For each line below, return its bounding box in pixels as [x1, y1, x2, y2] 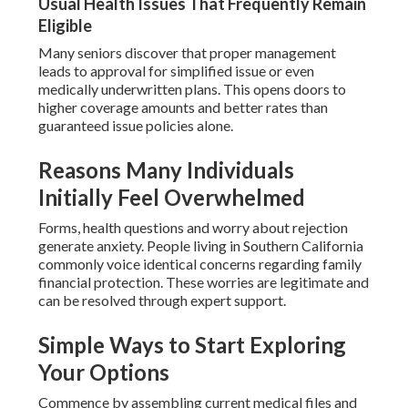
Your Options [37, 359, 169, 386]
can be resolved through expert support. [37, 291, 286, 310]
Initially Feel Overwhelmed [37, 184, 305, 211]
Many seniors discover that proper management [37, 44, 336, 62]
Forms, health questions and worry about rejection [37, 219, 348, 237]
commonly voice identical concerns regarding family [37, 255, 362, 273]
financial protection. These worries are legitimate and [37, 273, 369, 291]
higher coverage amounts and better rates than [37, 98, 328, 117]
